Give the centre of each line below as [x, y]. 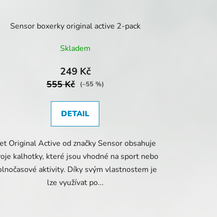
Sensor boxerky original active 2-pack [75, 26]
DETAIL [75, 114]
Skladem [75, 48]
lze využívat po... [75, 182]
